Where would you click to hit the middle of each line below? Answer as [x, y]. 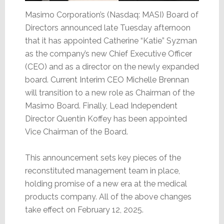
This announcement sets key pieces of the [103, 158]
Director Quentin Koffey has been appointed [106, 119]
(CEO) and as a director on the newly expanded [112, 67]
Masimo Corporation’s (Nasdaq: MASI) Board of [111, 15]
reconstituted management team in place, [102, 171]
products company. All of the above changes [108, 197]
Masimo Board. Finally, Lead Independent [101, 106]
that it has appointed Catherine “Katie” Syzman [111, 41]
